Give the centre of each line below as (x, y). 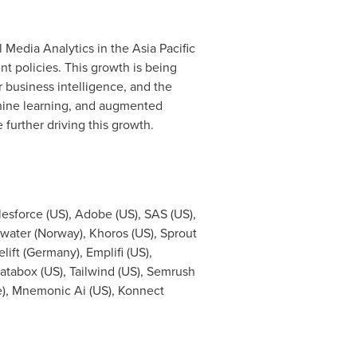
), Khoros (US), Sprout (138, 233)
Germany (51, 252)
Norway (58, 233)
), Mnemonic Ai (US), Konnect (83, 290)
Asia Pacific (163, 48)
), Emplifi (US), (114, 252)
